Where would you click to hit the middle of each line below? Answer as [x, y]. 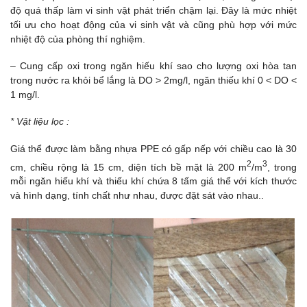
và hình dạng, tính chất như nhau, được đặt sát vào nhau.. [137, 196]
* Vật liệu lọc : [40, 122]
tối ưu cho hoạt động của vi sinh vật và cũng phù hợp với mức [153, 25]
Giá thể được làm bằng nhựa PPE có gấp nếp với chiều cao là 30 [153, 148]
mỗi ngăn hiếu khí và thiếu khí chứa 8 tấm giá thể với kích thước [153, 181]
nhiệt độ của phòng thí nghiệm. [78, 39]
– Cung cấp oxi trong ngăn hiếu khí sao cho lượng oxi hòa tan [153, 66]
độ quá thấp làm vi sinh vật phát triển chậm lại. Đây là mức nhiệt [153, 11]
